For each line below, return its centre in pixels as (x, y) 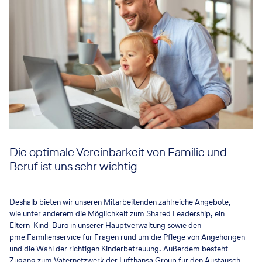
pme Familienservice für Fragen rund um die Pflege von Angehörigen (127, 237)
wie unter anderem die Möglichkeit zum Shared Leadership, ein (117, 213)
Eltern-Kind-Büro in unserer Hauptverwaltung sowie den (105, 225)
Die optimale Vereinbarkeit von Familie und (118, 152)
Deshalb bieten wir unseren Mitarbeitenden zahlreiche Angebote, (120, 202)
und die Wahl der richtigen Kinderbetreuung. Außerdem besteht (119, 249)
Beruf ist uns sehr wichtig (73, 166)
